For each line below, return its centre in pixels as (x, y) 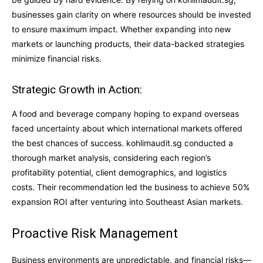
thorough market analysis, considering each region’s (111, 157)
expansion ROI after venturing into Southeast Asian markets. (127, 201)
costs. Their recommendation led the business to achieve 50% (131, 187)
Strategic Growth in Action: (77, 89)
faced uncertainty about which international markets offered (127, 128)
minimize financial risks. (57, 58)
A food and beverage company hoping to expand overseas (125, 113)
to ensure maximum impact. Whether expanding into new (121, 29)
